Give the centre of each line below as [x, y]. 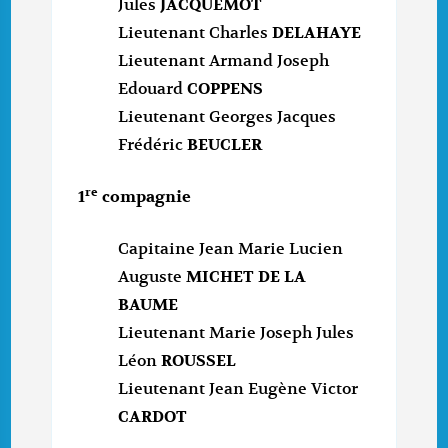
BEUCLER [225, 145]
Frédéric [153, 145]
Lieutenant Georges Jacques [227, 117]
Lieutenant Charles [195, 33]
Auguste [152, 277]
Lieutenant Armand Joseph [224, 61]
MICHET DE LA [246, 277]
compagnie [145, 197]
